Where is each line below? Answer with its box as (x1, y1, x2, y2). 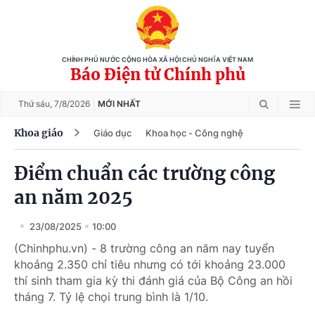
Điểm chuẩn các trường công (14, 162, 275, 185)
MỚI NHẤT (98, 98, 141, 109)
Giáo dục (94, 127, 131, 139)
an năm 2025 (14, 186, 133, 209)
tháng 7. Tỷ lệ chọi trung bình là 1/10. (14, 290, 208, 304)
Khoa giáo (14, 126, 63, 139)
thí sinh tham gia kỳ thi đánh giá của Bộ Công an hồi (14, 274, 292, 288)
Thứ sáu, (18, 98, 54, 109)
